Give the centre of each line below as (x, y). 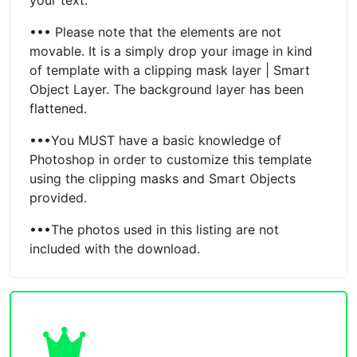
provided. (58, 197)
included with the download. (115, 248)
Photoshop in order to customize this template (171, 159)
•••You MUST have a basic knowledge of (155, 140)
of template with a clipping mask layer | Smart (170, 70)
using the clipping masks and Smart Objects (163, 178)
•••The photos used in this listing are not (154, 229)
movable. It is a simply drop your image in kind (171, 51)
